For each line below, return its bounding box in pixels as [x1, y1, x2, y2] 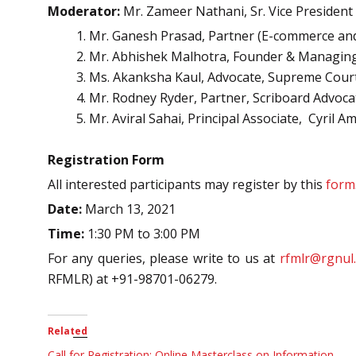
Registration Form [48, 150, 164, 168]
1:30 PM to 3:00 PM [84, 224, 200, 242]
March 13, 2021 [82, 199, 176, 218]
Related [48, 323, 87, 338]
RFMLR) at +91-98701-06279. [48, 269, 217, 288]
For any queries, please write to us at [48, 249, 280, 267]
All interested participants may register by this [48, 175, 326, 193]
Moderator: [48, 2, 120, 20]
